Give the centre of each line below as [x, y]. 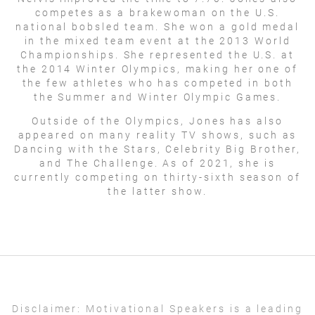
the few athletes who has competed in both [157, 83]
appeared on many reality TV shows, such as [157, 135]
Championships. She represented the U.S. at [157, 54]
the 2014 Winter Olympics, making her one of [157, 69]
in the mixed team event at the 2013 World [157, 40]
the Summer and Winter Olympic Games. [157, 97]
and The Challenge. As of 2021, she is [157, 163]
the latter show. [157, 191]
